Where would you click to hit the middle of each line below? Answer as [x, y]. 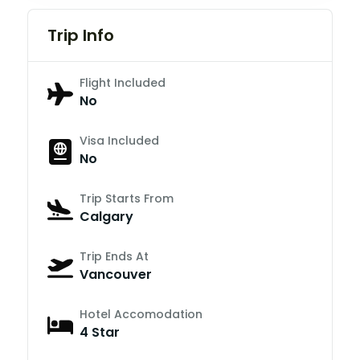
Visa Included [119, 140]
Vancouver [116, 274]
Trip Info [81, 35]
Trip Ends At [114, 256]
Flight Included [123, 82]
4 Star [100, 332]
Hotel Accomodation [141, 314]
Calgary [106, 216]
